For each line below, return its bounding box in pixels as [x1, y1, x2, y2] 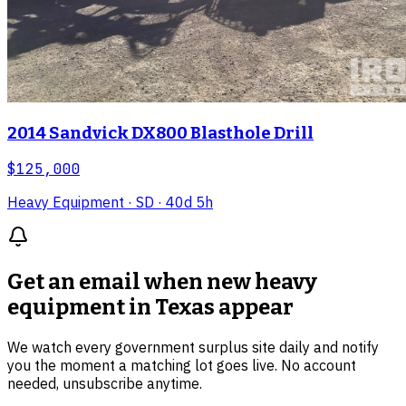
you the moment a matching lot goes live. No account [7, 356, 356, 375]
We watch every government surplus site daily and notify [7, 338, 379, 357]
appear [215, 295, 294, 321]
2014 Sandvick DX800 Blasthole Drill [7, 122, 314, 143]
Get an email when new [7, 269, 255, 295]
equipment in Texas [7, 295, 215, 321]
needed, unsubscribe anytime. [7, 374, 202, 393]
